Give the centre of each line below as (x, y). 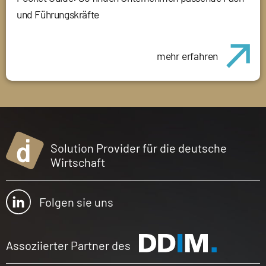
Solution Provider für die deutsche (139, 148)
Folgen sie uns (76, 202)
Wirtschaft (78, 162)
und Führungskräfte (58, 15)
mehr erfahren (187, 56)
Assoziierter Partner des (68, 245)
